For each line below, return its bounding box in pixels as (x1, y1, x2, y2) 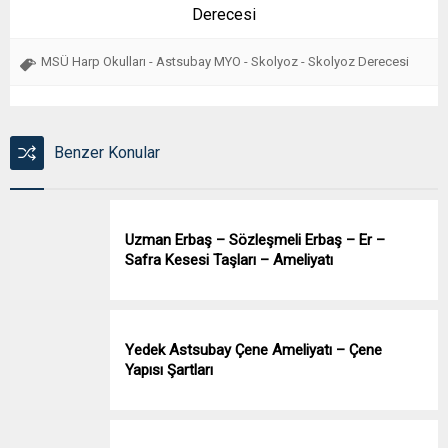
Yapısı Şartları (125, 360, 213, 379)
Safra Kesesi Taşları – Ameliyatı (125, 250, 333, 269)
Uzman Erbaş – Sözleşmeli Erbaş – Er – (125, 230, 385, 249)
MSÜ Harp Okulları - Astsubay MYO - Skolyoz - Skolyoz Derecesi (41, 53, 409, 69)
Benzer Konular (54, 142, 160, 162)
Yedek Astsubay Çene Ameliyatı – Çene (125, 340, 382, 359)
